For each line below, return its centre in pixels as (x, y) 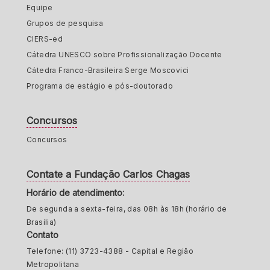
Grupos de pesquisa (65, 23)
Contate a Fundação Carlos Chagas (108, 174)
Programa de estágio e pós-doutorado (100, 86)
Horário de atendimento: (76, 193)
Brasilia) (42, 222)
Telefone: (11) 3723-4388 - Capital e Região (110, 251)
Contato (42, 235)
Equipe (40, 8)
